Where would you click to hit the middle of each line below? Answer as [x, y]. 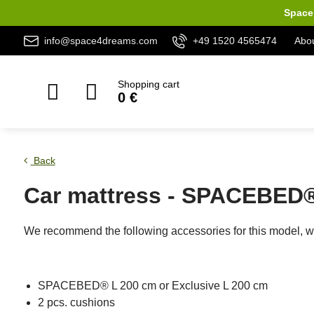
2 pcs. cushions [76, 302]
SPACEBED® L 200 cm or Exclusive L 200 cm [152, 286]
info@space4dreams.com [101, 40]
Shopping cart [148, 84]
